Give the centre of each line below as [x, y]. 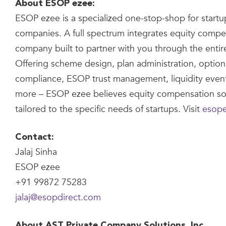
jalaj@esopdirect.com [58, 197]
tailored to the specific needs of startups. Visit [109, 109]
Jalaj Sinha [36, 152]
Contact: [35, 137]
